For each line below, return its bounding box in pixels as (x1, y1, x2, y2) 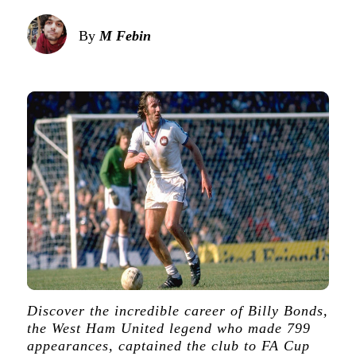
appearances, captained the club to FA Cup (26, 338, 310, 354)
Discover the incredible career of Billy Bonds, (26, 303, 328, 319)
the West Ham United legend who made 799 (26, 320, 311, 337)
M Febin (99, 27, 151, 44)
